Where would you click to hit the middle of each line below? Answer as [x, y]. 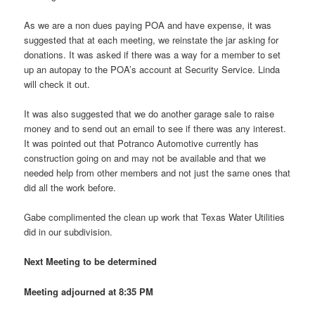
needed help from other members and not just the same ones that [157, 173]
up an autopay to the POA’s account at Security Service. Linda [152, 70]
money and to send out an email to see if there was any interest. [155, 129]
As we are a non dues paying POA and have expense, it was [148, 25]
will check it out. [57, 84]
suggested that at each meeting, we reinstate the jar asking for [152, 40]
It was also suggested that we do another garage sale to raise [149, 114]
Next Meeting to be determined [91, 262]
